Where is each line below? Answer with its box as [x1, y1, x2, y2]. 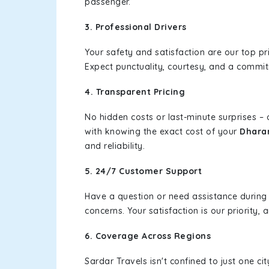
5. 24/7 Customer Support [85, 166, 202, 177]
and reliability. [85, 141, 145, 151]
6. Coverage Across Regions [85, 231, 211, 241]
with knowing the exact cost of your [85, 126, 240, 137]
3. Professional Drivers [85, 22, 187, 32]
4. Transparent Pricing [85, 86, 185, 97]
